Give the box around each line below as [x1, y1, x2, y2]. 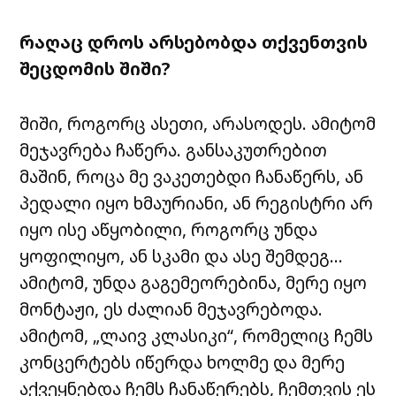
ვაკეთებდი [153, 164, 252, 189]
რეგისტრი [255, 191, 346, 216]
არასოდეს [212, 111, 303, 136]
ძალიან [127, 297, 194, 322]
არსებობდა [148, 30, 258, 55]
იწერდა [135, 350, 203, 375]
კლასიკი [151, 324, 228, 348]
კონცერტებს [19, 350, 132, 375]
